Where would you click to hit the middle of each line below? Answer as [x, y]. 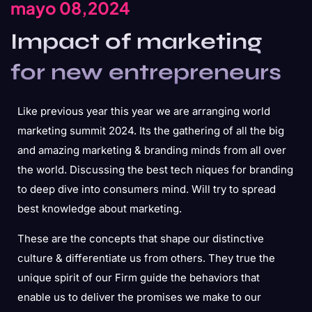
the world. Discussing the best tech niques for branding [155, 169]
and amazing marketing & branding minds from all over [152, 150]
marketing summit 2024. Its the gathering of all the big [151, 130]
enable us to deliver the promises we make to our [139, 297]
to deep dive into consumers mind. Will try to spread [147, 189]
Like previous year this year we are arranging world [144, 111]
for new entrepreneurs [146, 72]
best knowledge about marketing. [100, 208]
